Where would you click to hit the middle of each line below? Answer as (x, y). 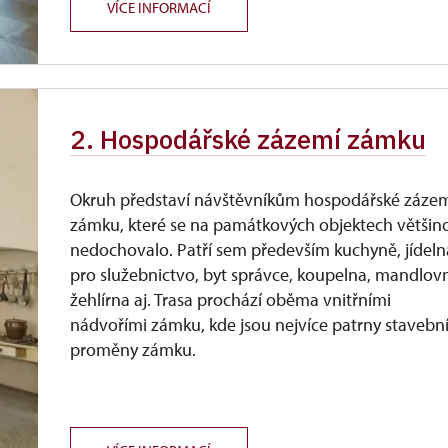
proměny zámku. (133, 349)
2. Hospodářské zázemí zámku (248, 139)
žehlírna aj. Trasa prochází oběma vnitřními (231, 299)
